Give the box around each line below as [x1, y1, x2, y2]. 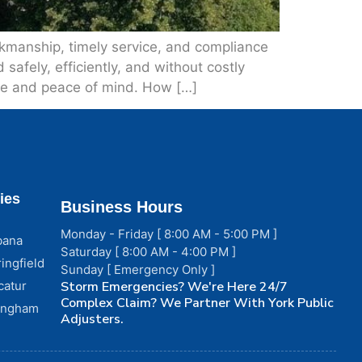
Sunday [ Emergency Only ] [61, 262, 216, 278]
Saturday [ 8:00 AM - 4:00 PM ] [61, 244, 237, 260]
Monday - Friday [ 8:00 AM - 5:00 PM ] [61, 226, 278, 242]
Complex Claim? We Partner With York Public [61, 294, 335, 313]
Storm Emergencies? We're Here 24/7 [61, 278, 288, 297]
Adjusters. [61, 310, 124, 329]
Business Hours [61, 198, 183, 217]
